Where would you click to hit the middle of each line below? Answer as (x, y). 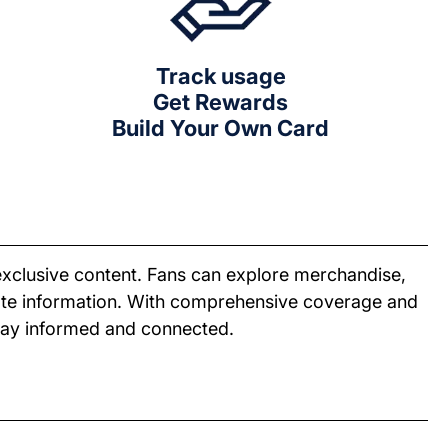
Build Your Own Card (221, 128)
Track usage (220, 76)
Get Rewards (221, 102)
